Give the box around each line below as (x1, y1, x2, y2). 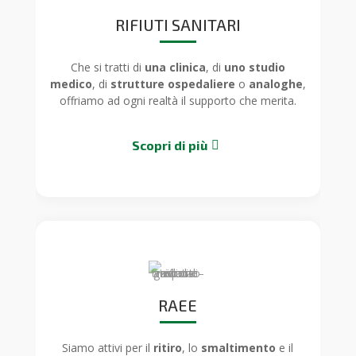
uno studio (223, 60, 285, 75)
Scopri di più (132, 137, 208, 153)
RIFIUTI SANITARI (114, 15, 241, 35)
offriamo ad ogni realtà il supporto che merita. (59, 93, 296, 109)
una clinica (144, 60, 206, 75)
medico (49, 76, 92, 92)
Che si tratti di (70, 60, 145, 75)
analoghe (248, 76, 303, 92)
